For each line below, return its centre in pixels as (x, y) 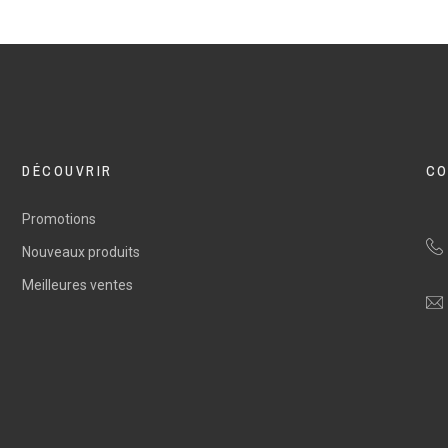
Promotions (59, 219)
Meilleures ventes (78, 285)
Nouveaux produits (81, 252)
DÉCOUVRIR (67, 171)
